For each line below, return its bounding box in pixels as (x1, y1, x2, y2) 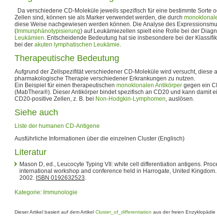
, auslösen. (166, 95, 194, 102)
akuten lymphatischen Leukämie (34, 41, 120, 48)
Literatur (15, 147, 46, 157)
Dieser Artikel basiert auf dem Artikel (15, 209, 95, 215)
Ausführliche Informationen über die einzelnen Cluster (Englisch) (15, 135, 185, 142)
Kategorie (15, 188, 40, 196)
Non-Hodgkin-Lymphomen (95, 95, 166, 102)
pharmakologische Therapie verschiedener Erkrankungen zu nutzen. (15, 75, 195, 82)
